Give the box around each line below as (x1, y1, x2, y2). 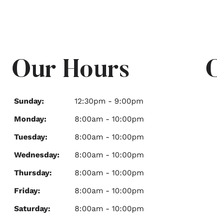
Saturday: (14, 204, 50, 213)
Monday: (14, 114, 46, 124)
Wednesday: (14, 150, 60, 159)
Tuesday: (14, 132, 47, 141)
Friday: (14, 186, 40, 195)
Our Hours (12, 59, 130, 84)
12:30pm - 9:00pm (72, 96, 143, 106)
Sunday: (14, 96, 44, 106)
